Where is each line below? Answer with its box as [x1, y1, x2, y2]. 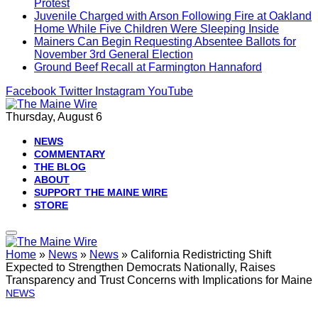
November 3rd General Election [34, 48, 193, 60]
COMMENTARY [34, 148, 105, 160]
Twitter [59, 85, 92, 97]
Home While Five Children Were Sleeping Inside [34, 23, 279, 35]
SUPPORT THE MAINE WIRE [34, 187, 168, 198]
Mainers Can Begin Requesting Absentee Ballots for [34, 35, 296, 48]
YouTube [148, 85, 193, 97]
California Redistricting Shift [131, 248, 271, 261]
